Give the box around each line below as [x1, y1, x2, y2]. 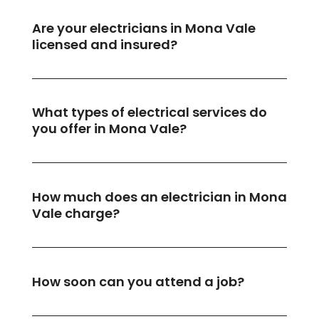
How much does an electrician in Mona [31, 188, 287, 206]
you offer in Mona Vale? [31, 120, 187, 138]
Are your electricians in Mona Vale [31, 19, 256, 37]
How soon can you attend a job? [31, 272, 244, 291]
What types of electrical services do [31, 103, 267, 122]
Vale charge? [31, 204, 120, 223]
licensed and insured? [31, 35, 177, 53]
